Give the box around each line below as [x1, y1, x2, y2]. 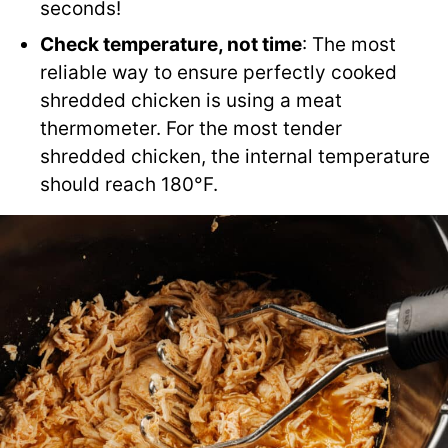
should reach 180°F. [40, 172, 218, 196]
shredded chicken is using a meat [40, 88, 342, 112]
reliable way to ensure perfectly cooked [40, 60, 397, 84]
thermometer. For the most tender [40, 116, 342, 140]
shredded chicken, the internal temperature [40, 144, 430, 168]
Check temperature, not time [40, 32, 302, 56]
